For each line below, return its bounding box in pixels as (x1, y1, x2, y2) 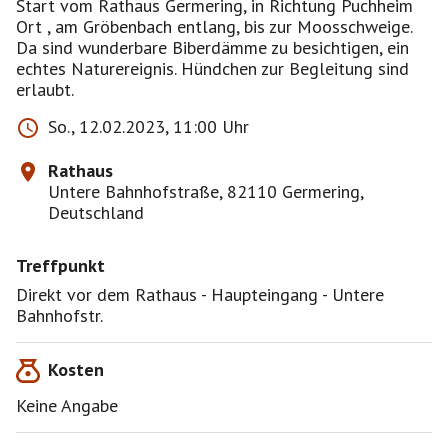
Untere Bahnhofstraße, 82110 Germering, (48, 180, 363, 203)
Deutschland (48, 201, 144, 224)
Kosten (48, 358, 104, 381)
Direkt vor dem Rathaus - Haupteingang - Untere (16, 283, 384, 306)
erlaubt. (16, 78, 74, 101)
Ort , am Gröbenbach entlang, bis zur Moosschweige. (16, 15, 412, 38)
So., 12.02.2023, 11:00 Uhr (48, 115, 249, 138)
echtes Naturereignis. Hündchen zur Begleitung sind (16, 57, 409, 80)
